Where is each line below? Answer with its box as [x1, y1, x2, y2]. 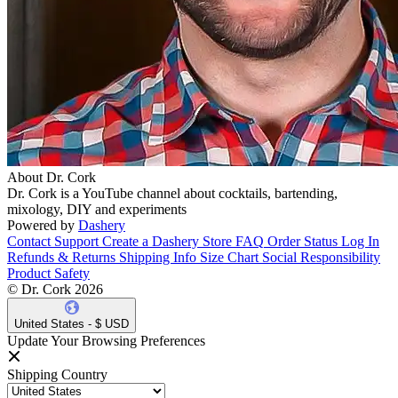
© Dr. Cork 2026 [7, 282, 103, 298]
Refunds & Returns [7, 250, 115, 266]
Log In [341, 234, 379, 250]
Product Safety [7, 266, 90, 282]
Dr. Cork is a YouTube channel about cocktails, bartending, [7, 186, 338, 202]
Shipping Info [119, 250, 196, 266]
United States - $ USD [14, 317, 129, 331]
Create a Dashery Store [102, 234, 232, 250]
